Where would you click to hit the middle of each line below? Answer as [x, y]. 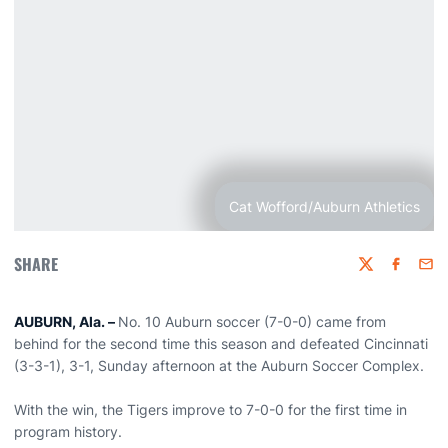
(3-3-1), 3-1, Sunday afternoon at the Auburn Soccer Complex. [219, 365]
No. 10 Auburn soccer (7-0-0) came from [252, 321]
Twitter [379, 273]
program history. [68, 431]
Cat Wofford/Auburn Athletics [324, 206]
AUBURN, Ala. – [66, 321]
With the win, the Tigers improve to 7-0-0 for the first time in [210, 409]
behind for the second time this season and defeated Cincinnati [221, 343]
